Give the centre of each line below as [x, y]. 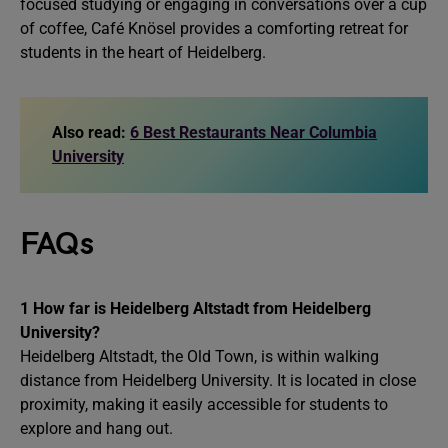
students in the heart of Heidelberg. [143, 52]
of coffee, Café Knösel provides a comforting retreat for [214, 28]
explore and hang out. [96, 428]
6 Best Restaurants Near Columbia [253, 132]
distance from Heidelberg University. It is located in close [218, 380]
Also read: [91, 132]
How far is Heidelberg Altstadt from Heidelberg [202, 308]
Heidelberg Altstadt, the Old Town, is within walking [199, 356]
